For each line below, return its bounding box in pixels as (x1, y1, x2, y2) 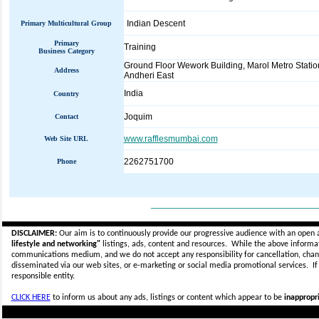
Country (53, 90, 79, 98)
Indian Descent (126, 19, 185, 28)
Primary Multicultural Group (21, 19, 112, 27)
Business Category (38, 47, 95, 55)
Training (123, 42, 156, 52)
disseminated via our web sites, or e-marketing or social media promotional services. (11, 261, 313, 270)
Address (53, 66, 79, 74)
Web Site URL (44, 135, 88, 142)
